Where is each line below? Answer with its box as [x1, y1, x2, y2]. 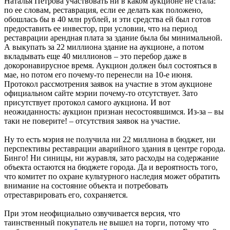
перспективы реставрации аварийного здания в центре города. [4, 144, 225, 154]
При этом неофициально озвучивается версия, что [4, 209, 180, 218]
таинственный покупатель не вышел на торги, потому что [4, 218, 209, 227]
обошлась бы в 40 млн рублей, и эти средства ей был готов [4, 15, 211, 24]
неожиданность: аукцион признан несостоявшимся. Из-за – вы [4, 107, 224, 117]
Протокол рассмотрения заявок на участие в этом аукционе [4, 80, 212, 89]
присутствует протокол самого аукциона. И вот [4, 98, 170, 107]
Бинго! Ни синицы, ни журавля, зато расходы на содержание [4, 154, 219, 163]
